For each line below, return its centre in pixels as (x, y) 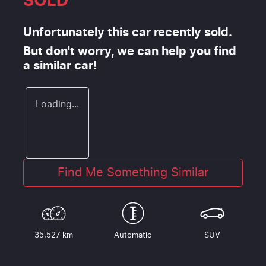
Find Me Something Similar (133, 172)
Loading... (57, 104)
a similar (49, 66)
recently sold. (191, 32)
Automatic (133, 235)
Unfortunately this (77, 32)
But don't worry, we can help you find (130, 51)
